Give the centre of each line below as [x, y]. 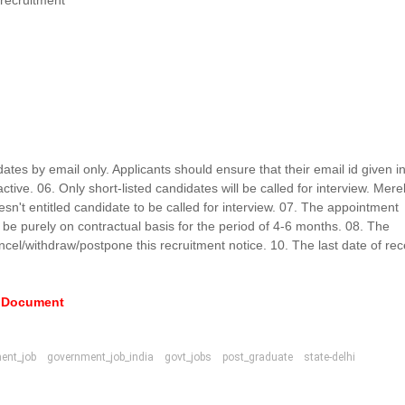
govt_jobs [188, 357]
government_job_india [101, 357]
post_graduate [258, 357]
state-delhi [330, 357]
